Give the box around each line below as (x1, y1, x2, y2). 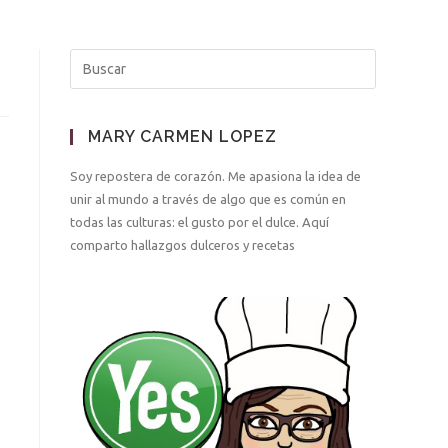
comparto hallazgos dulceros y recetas (70, 238, 295, 252)
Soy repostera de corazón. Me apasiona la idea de (70, 169, 361, 183)
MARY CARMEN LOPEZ (88, 127, 277, 146)
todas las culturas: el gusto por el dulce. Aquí (70, 215, 329, 229)
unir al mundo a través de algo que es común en (70, 192, 346, 206)
